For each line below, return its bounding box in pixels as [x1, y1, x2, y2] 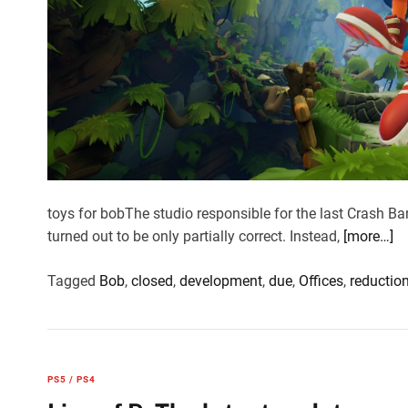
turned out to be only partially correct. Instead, [47, 228, 343, 245]
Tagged [47, 272, 99, 290]
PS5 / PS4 [47, 374, 96, 384]
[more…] [343, 228, 393, 245]
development [179, 272, 262, 290]
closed [131, 272, 173, 290]
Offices [299, 272, 343, 290]
